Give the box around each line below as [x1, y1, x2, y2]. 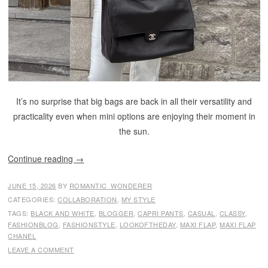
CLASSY [219, 208, 245, 218]
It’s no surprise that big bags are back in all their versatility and [16, 95, 252, 107]
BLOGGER [98, 208, 134, 218]
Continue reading [8, 153, 76, 165]
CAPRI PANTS [138, 208, 184, 218]
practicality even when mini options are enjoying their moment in [13, 110, 255, 122]
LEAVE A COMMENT [8, 245, 74, 254]
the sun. [118, 125, 150, 137]
